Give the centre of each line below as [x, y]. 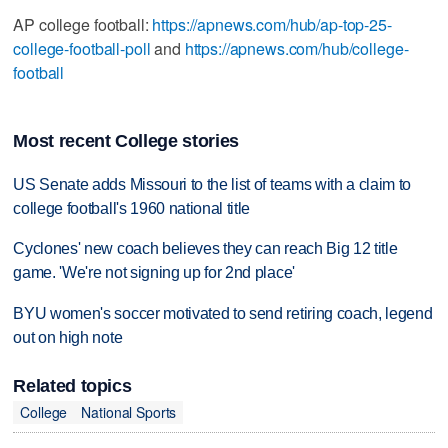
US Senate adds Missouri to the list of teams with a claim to [212, 184]
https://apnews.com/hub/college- [296, 48]
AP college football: [83, 24]
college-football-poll [82, 48]
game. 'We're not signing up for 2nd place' [154, 273]
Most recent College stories [126, 140]
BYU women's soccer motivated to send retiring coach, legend [223, 314]
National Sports [129, 412]
